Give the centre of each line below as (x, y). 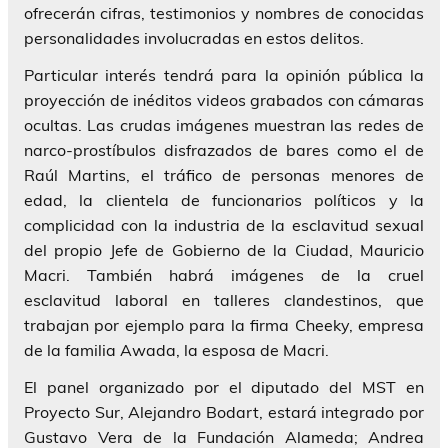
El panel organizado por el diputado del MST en (224, 386)
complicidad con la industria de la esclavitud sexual (224, 224)
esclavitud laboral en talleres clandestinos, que (224, 299)
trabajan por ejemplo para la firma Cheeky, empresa (224, 324)
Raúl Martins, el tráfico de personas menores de (224, 174)
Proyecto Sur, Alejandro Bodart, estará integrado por (224, 411)
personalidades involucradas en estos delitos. (194, 37)
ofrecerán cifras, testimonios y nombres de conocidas (224, 12)
